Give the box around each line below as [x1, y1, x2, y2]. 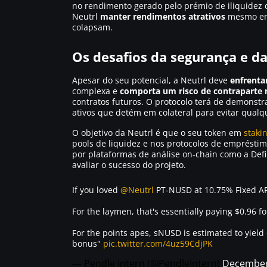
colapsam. [72, 21, 113, 33]
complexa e [72, 85, 120, 97]
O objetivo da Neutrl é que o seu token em [72, 127, 244, 138]
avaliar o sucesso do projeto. [72, 159, 186, 170]
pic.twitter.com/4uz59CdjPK [103, 238, 213, 249]
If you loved [72, 184, 120, 195]
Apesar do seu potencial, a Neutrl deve [72, 74, 230, 86]
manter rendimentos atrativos [100, 11, 225, 22]
